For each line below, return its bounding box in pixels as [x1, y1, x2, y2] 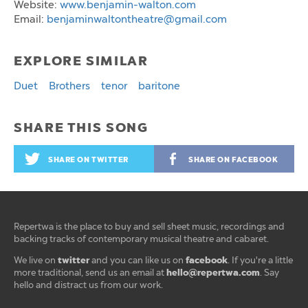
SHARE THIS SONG [14, 118, 148, 136]
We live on [14, 255, 58, 266]
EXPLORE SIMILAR [14, 52, 148, 69]
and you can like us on [89, 255, 186, 266]
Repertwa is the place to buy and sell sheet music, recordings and [14, 221, 285, 232]
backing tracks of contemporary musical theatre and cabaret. [14, 234, 269, 245]
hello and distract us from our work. [14, 280, 163, 291]
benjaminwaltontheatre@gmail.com [47, 12, 227, 25]
